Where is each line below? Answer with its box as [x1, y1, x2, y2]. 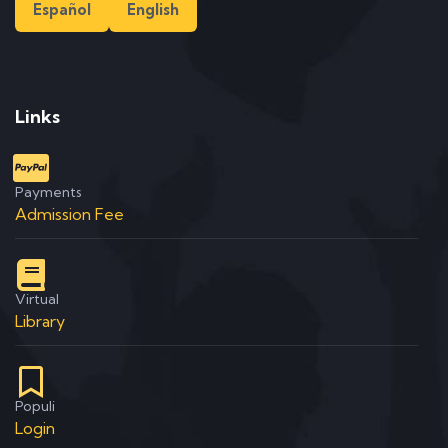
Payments [15, 183, 82, 201]
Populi [15, 397, 55, 415]
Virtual [15, 290, 59, 308]
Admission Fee [15, 204, 124, 224]
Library [15, 311, 65, 331]
